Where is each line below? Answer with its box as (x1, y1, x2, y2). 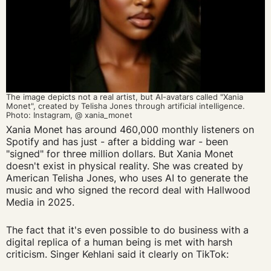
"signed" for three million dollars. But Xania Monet (5, 148, 233, 160)
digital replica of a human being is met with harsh (5, 235, 232, 248)
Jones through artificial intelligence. (106, 101, 245, 111)
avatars (166, 92, 194, 102)
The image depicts (5, 92, 78, 102)
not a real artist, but (77, 92, 155, 102)
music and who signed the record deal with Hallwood (5, 184, 250, 197)
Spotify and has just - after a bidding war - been (5, 135, 228, 148)
